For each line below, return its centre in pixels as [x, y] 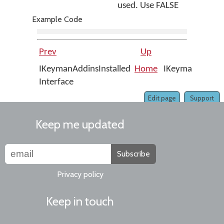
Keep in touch [80, 201]
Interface [57, 82]
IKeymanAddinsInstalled [85, 69]
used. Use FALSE [148, 6]
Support [202, 98]
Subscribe [133, 154]
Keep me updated [80, 124]
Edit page [162, 98]
